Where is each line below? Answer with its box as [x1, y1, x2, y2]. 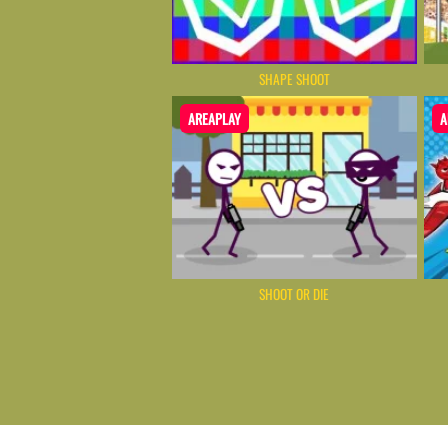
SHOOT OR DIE [259, 283, 330, 304]
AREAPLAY [188, 108, 241, 130]
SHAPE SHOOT [258, 69, 330, 90]
